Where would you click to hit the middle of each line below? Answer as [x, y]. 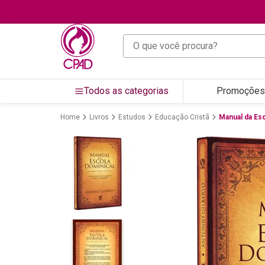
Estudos [132, 117]
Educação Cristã [182, 117]
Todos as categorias [126, 91]
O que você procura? [165, 39]
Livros [99, 117]
